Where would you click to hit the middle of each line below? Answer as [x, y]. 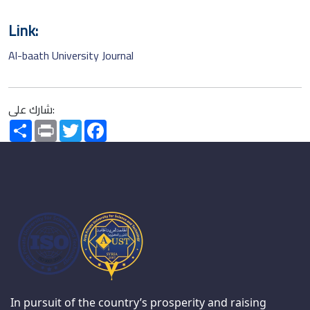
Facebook [129, 125]
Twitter [99, 125]
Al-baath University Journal [71, 55]
